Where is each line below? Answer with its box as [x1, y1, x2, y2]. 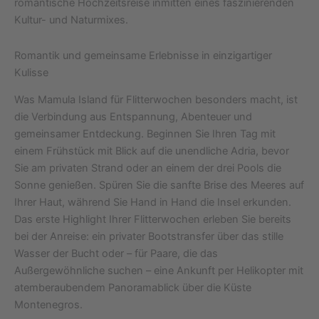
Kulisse [14, 66, 48, 79]
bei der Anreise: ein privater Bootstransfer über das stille [14, 230, 283, 244]
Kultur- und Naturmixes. [14, 14, 128, 27]
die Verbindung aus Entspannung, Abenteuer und [14, 110, 252, 124]
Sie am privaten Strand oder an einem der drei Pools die [14, 162, 281, 175]
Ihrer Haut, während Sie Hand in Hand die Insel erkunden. [14, 196, 291, 209]
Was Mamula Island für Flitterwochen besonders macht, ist [14, 93, 298, 107]
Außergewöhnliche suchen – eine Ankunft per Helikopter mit [14, 264, 303, 278]
